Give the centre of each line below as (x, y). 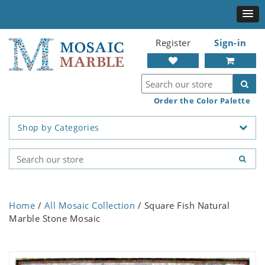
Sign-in (230, 43)
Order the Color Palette (202, 101)
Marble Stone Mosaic (55, 219)
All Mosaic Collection (89, 206)
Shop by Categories (58, 128)
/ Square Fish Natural (182, 206)
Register (173, 43)
